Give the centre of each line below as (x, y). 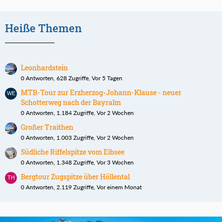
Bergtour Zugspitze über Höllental (75, 177)
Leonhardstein (44, 68)
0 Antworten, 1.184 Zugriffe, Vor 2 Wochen (77, 113)
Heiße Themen (43, 28)
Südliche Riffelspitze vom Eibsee (73, 152)
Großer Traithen (47, 127)
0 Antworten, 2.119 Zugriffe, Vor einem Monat (81, 187)
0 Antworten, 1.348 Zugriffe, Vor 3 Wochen (77, 163)
